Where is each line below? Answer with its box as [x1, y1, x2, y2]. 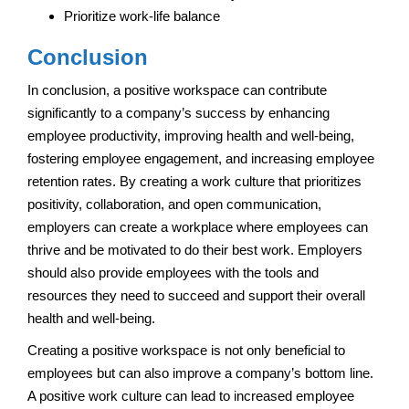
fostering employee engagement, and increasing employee [27, 150, 374, 166]
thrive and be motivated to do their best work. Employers [27, 241, 362, 257]
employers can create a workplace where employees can [27, 218, 368, 235]
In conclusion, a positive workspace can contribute [27, 81, 327, 98]
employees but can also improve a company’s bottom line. [27, 364, 373, 381]
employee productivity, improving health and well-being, [27, 127, 354, 143]
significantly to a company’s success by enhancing [27, 104, 330, 121]
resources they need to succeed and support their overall [27, 287, 365, 303]
